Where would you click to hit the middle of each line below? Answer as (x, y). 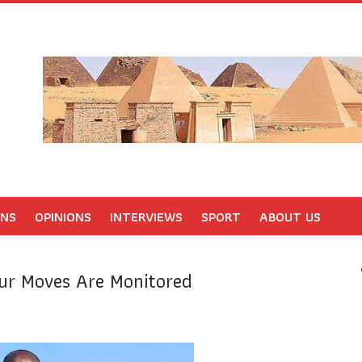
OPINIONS (63, 217)
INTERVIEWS (146, 217)
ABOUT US (290, 217)
